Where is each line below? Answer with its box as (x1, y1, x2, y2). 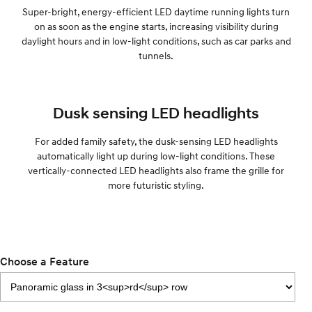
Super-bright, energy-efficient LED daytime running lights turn (22, 6, 290, 17)
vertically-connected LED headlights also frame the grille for (28, 164, 284, 176)
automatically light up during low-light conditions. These (37, 150, 275, 162)
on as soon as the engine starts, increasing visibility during (33, 20, 279, 32)
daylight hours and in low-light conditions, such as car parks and (21, 35, 291, 47)
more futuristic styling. (108, 179, 204, 191)
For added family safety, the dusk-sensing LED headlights (34, 135, 278, 147)
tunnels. (139, 49, 173, 61)
